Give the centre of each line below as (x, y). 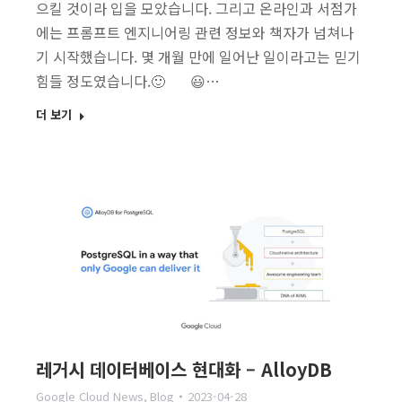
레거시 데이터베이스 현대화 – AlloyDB (184, 370)
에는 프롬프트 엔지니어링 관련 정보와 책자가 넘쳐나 (195, 32)
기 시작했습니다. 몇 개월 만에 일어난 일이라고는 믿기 (198, 57)
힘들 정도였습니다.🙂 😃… (128, 81)
